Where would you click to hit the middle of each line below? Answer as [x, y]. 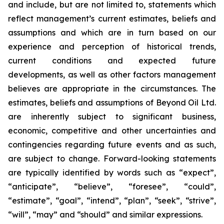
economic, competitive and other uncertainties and [112, 130]
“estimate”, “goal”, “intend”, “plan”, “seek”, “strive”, [112, 200]
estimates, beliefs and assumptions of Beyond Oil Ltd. [112, 102]
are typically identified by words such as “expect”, [112, 172]
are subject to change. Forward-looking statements [112, 158]
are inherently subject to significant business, [112, 116]
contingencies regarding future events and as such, [112, 144]
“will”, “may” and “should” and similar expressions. [105, 214]
